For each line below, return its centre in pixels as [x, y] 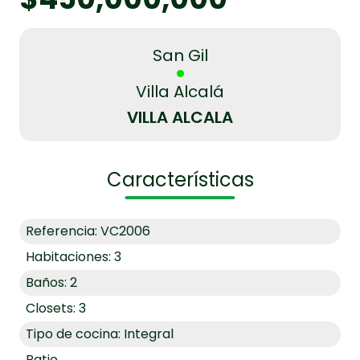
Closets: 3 [56, 308]
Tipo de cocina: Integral [100, 333]
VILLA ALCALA [180, 117]
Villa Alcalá [180, 91]
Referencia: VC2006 [88, 231]
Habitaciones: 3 [74, 256]
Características [180, 179]
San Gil [180, 55]
